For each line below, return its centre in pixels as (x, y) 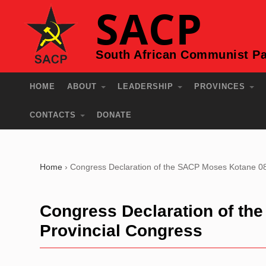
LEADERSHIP (147, 86)
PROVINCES (221, 86)
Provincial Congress (121, 231)
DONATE (115, 115)
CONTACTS (55, 115)
